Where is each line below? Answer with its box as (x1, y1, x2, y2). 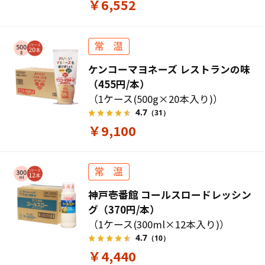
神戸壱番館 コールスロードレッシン (88, 187, 252, 202)
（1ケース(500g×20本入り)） (88, 91, 224, 106)
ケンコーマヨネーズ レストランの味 (88, 62, 251, 76)
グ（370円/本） (88, 202, 160, 216)
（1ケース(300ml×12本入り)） (88, 216, 230, 231)
